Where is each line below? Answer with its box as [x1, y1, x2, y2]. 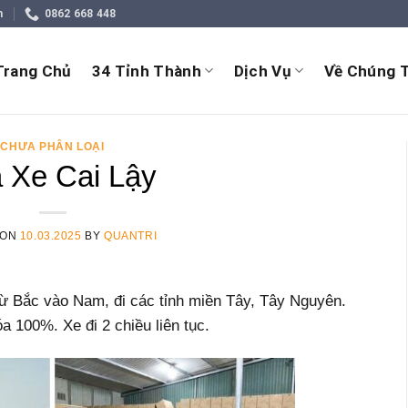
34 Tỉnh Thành [91, 61, 202, 80]
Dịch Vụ [233, 61, 291, 80]
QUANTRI [104, 229, 158, 242]
